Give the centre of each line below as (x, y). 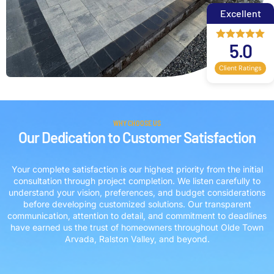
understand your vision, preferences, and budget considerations (137, 192)
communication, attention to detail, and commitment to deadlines (137, 215)
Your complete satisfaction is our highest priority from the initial (137, 169)
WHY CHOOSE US (137, 123)
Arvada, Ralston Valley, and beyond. (137, 239)
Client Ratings (240, 68)
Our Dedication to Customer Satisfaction (137, 137)
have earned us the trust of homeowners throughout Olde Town (137, 227)
